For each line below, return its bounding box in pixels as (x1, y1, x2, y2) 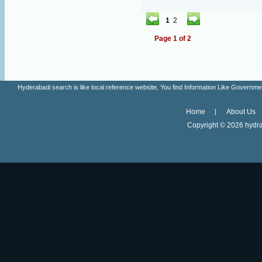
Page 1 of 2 (154, 35, 192, 43)
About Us (226, 108, 256, 116)
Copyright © (187, 121, 227, 129)
